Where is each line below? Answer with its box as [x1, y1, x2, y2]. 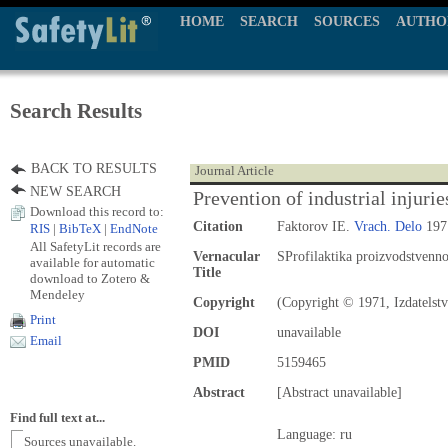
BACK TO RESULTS [31, 161, 157, 176]
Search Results [10, 99, 142, 123]
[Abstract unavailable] [277, 385, 402, 400]
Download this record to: [30, 205, 164, 219]
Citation [193, 219, 243, 234]
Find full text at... [10, 411, 105, 425]
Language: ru [277, 427, 352, 442]
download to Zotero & [30, 271, 150, 286]
